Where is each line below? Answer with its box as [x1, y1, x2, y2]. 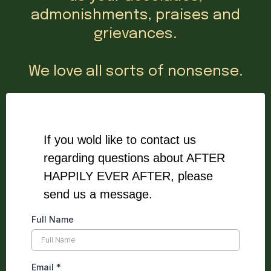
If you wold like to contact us [44, 133, 196, 147]
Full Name [31, 214, 74, 225]
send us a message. [44, 188, 152, 201]
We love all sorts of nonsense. [28, 64, 243, 80]
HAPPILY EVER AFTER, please [44, 169, 213, 183]
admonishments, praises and [31, 8, 240, 24]
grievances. [94, 27, 177, 42]
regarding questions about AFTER [44, 151, 225, 165]
